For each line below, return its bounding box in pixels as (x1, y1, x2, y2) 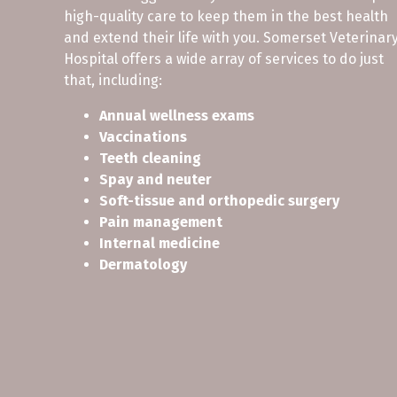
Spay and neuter (99, 170, 212, 188)
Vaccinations (99, 128, 187, 145)
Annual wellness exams (99, 106, 254, 124)
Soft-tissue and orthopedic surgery (99, 191, 339, 209)
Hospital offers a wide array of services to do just (64, 50, 384, 67)
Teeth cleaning (99, 149, 201, 167)
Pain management (99, 213, 222, 230)
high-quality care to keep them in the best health (64, 7, 388, 25)
